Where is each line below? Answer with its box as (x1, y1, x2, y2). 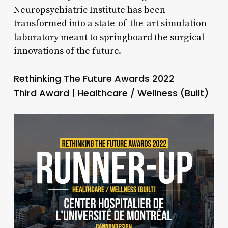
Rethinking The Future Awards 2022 (13, 72, 175, 85)
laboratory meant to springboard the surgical (13, 32, 205, 44)
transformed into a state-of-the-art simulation (13, 18, 207, 30)
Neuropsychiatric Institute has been (13, 4, 165, 16)
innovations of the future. (13, 45, 121, 58)
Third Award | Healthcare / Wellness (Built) (13, 87, 209, 100)
